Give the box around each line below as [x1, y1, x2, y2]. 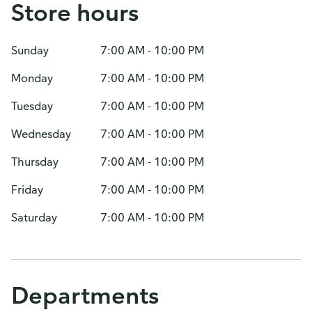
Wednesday [11, 127, 71, 141]
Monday [11, 71, 53, 85]
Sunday [11, 43, 49, 57]
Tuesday [11, 99, 53, 113]
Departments [11, 281, 159, 309]
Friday [11, 182, 43, 196]
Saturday [11, 210, 57, 224]
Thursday [11, 155, 58, 169]
